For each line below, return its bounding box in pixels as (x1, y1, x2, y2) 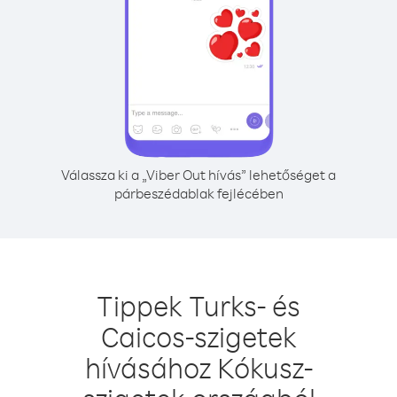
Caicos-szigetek (100, 318, 297, 354)
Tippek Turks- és (97, 287, 300, 323)
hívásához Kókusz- (84, 349, 313, 385)
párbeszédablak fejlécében (113, 184, 284, 202)
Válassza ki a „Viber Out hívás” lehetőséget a (61, 166, 336, 183)
